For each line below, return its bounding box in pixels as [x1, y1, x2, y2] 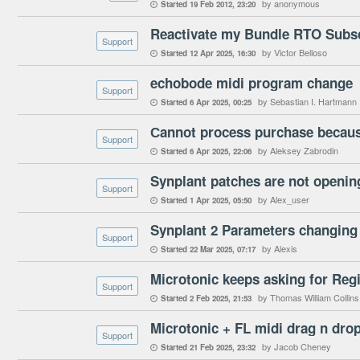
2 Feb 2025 [190, 292, 228, 304]
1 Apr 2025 [190, 194, 228, 206]
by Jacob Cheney [262, 340, 331, 353]
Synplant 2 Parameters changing [150, 220, 358, 239]
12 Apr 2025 [190, 47, 232, 59]
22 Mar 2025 [190, 243, 232, 255]
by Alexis [262, 242, 297, 255]
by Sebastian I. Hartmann [258, 95, 357, 108]
